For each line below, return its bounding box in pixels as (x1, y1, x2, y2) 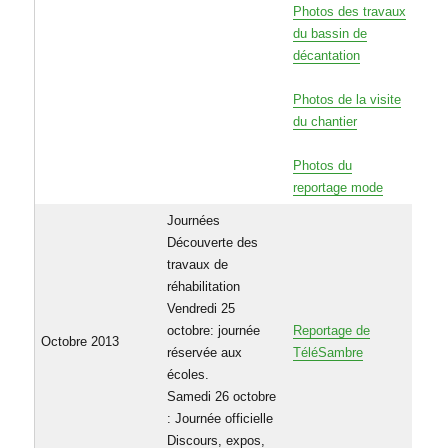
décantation (293, 48, 361, 64)
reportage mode (293, 180, 384, 196)
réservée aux (167, 345, 243, 361)
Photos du (293, 158, 353, 174)
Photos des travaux (293, 4, 407, 20)
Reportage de (293, 323, 371, 339)
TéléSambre (293, 345, 364, 361)
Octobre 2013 (41, 334, 120, 350)
